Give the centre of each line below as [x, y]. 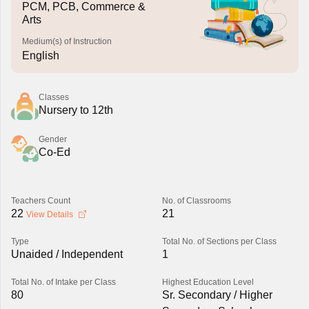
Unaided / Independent [67, 254]
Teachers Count [40, 201]
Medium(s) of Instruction [67, 41]
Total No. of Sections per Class [219, 241]
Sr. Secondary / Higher [217, 295]
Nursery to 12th [76, 110]
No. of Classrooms [196, 201]
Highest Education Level [208, 282]
